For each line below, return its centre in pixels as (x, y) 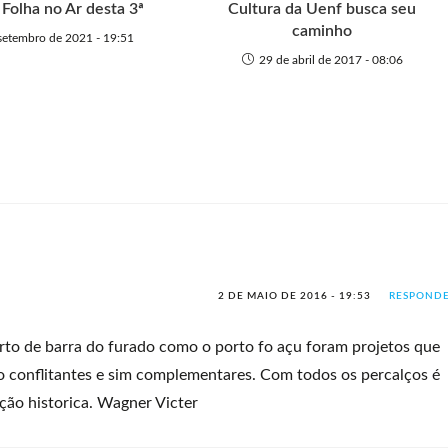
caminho (322, 31)
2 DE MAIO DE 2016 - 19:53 (294, 296)
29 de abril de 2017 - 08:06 (330, 60)
